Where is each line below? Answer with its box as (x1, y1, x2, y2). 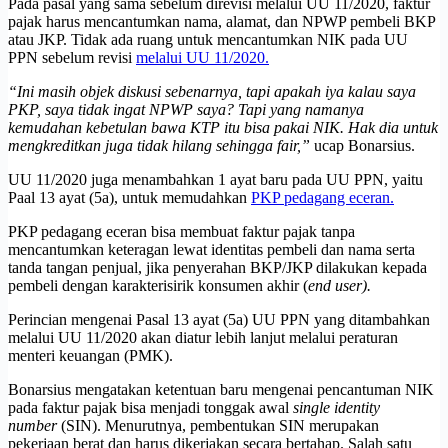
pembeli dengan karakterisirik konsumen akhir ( (8, 276, 308, 294)
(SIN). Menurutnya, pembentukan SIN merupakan (57, 416, 379, 434)
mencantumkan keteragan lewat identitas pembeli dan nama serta (8, 240, 415, 258)
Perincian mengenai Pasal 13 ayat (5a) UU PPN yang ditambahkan (8, 310, 430, 328)
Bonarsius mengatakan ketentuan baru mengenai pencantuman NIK (8, 380, 434, 398)
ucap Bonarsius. (310, 136, 415, 154)
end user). (308, 276, 371, 294)
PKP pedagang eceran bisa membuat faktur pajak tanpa (8, 222, 355, 240)
